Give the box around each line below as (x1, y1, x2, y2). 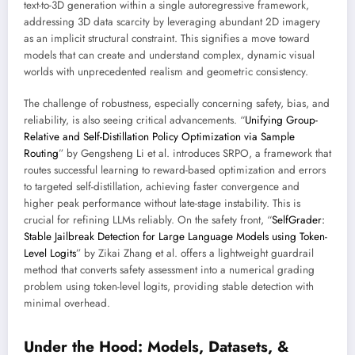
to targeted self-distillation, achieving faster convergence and (24, 178, 300, 194)
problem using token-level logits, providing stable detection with (24, 278, 314, 294)
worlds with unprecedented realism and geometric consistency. (24, 63, 308, 79)
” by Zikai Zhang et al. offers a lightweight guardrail (76, 245, 314, 261)
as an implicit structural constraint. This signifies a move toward (24, 30, 310, 46)
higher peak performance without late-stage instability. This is (24, 195, 300, 211)
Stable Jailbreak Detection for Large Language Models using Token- (24, 228, 327, 244)
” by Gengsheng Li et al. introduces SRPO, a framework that (59, 145, 331, 161)
